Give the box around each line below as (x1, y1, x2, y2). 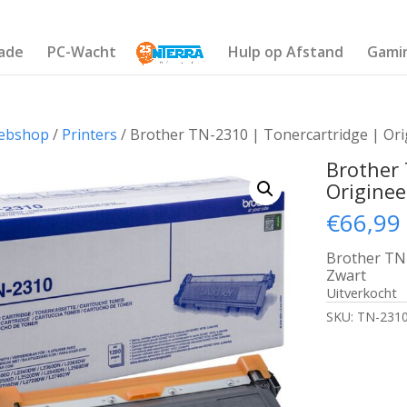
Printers (61, 124, 117, 144)
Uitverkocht (326, 283, 398, 302)
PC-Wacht (46, 42, 116, 62)
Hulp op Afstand (228, 42, 344, 62)
